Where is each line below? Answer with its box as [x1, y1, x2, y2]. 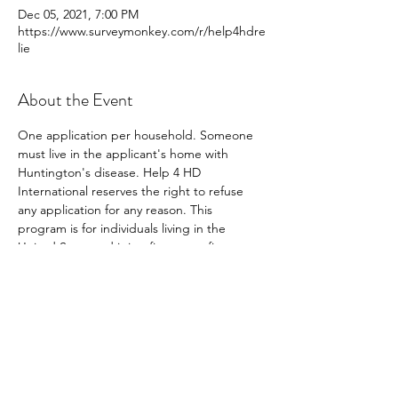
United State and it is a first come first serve [18, 239, 265, 255]
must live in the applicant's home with [18, 146, 232, 162]
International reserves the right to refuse [18, 183, 247, 199]
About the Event [18, 87, 133, 113]
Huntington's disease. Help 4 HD [18, 164, 204, 180]
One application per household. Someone [18, 127, 257, 143]
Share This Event [18, 306, 132, 331]
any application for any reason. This [18, 202, 216, 218]
